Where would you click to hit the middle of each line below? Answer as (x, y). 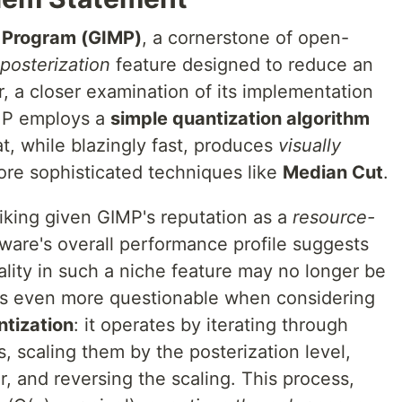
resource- (334, 217)
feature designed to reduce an (242, 65)
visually (310, 145)
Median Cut (333, 172)
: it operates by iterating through (211, 325)
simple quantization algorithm (240, 118)
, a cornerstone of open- (245, 38)
